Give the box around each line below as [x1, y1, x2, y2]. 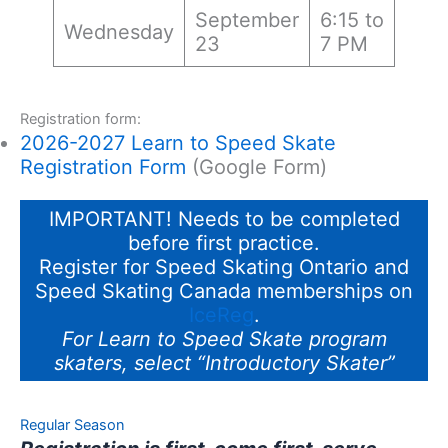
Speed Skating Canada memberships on [35, 278, 413, 303]
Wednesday [63, 19, 174, 44]
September [194, 7, 299, 32]
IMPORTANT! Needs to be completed [48, 206, 400, 231]
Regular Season [20, 416, 125, 435]
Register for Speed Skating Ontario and [39, 254, 409, 279]
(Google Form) [186, 154, 327, 179]
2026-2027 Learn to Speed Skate [20, 130, 336, 155]
